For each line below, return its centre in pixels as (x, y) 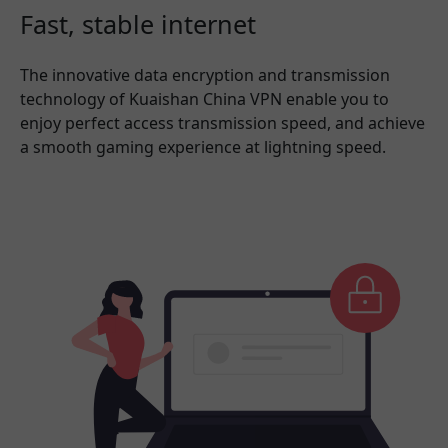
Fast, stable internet (138, 24)
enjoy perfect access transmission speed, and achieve (222, 123)
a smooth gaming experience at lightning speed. (203, 147)
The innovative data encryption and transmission (205, 75)
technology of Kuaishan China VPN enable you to (204, 99)
